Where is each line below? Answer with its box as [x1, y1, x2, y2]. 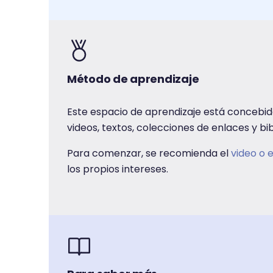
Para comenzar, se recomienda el [67, 146, 231, 160]
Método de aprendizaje [67, 71, 199, 87]
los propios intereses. [67, 162, 168, 176]
